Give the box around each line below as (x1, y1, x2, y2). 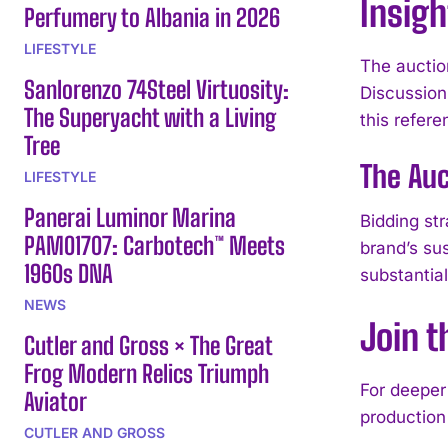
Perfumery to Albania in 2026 (24, 2, 280, 32)
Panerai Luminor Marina (24, 202, 236, 232)
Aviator (24, 386, 87, 416)
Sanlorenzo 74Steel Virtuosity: (24, 74, 289, 104)
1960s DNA (24, 258, 113, 288)
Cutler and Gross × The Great (24, 330, 273, 360)
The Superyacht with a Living (24, 102, 276, 132)
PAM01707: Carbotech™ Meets (24, 230, 285, 260)
